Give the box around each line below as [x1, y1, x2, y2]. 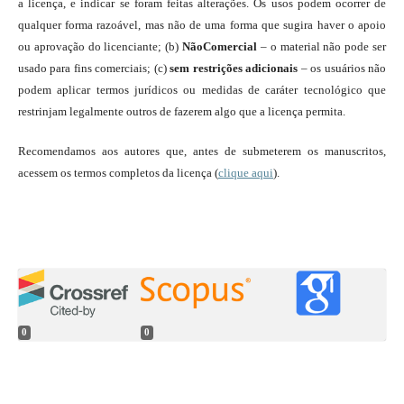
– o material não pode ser [257, 40, 387, 54]
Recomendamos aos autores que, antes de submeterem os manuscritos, [17, 144, 387, 159]
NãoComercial [182, 40, 258, 54]
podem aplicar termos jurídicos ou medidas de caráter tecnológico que [17, 83, 387, 97]
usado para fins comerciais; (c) [17, 61, 170, 76]
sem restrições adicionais [170, 61, 301, 76]
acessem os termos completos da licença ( [17, 166, 218, 180]
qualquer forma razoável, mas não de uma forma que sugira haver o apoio [17, 18, 387, 32]
